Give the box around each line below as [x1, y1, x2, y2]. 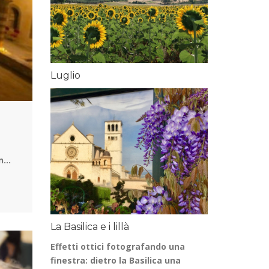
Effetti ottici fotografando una [50, 241, 185, 252]
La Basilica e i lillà [50, 221, 129, 232]
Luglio [50, 70, 80, 81]
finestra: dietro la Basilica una [50, 255, 181, 266]
